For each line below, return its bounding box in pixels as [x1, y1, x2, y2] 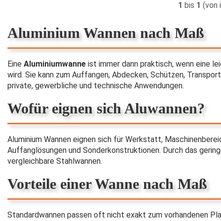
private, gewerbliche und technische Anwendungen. [7, 80, 184, 90]
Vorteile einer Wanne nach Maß [7, 175, 207, 192]
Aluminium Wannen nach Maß [7, 24, 204, 41]
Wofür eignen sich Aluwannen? [7, 100, 205, 116]
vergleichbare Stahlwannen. [7, 156, 102, 166]
